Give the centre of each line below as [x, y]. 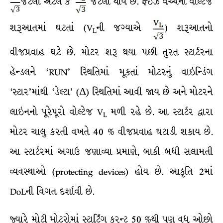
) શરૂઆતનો [189, 28]
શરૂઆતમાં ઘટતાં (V [51, 28]
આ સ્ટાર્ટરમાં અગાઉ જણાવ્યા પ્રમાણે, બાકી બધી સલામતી [111, 152]
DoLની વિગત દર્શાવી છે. [52, 191]
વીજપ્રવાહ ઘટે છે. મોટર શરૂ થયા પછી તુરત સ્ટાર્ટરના [111, 52]
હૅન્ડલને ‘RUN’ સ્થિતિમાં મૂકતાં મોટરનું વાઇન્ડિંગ [111, 72]
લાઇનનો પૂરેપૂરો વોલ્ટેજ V [56, 112]
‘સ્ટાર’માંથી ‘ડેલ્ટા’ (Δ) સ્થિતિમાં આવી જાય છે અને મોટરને [111, 92]
